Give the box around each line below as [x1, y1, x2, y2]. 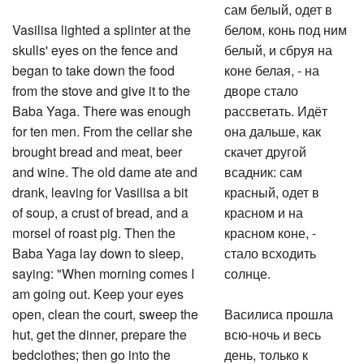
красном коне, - [224, 221, 317, 240]
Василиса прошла [224, 302, 334, 321]
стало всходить [224, 241, 317, 260]
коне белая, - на [224, 58, 320, 77]
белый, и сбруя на [224, 38, 333, 57]
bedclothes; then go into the [12, 343, 171, 362]
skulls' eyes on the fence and [12, 38, 178, 57]
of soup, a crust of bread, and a [12, 201, 188, 219]
